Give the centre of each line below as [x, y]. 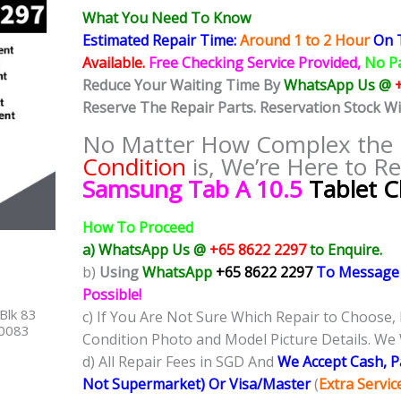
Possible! [112, 295]
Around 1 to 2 [287, 41]
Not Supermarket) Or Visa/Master [198, 384]
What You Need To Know [166, 18]
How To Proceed [138, 228]
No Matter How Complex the [241, 145]
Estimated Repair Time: [161, 41]
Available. [115, 63]
